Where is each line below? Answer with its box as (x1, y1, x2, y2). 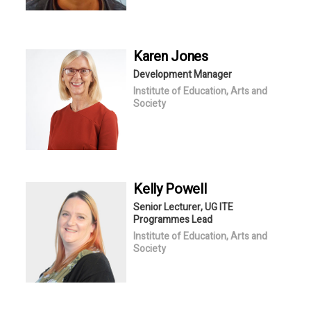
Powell (165, 178, 207, 199)
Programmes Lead (133, 212, 213, 227)
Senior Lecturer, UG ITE (133, 199, 234, 215)
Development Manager (133, 67, 233, 82)
